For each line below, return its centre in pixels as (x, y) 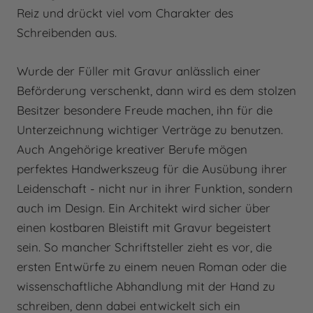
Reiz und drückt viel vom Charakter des (125, 13)
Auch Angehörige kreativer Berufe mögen (132, 150)
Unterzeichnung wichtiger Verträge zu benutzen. (150, 130)
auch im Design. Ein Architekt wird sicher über (144, 208)
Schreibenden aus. (67, 32)
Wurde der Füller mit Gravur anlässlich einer (139, 71)
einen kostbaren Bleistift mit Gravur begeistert (144, 228)
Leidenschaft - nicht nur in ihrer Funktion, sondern (155, 189)
